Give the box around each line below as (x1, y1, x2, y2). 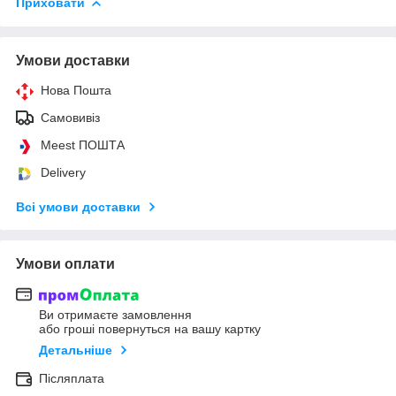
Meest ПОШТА (41, 137, 125, 152)
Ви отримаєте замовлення (39, 308, 192, 323)
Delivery (41, 164, 86, 179)
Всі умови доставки (16, 199, 141, 214)
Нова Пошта (41, 82, 111, 97)
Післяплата (39, 371, 104, 386)
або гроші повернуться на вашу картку (39, 322, 261, 337)
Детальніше (39, 343, 112, 358)
